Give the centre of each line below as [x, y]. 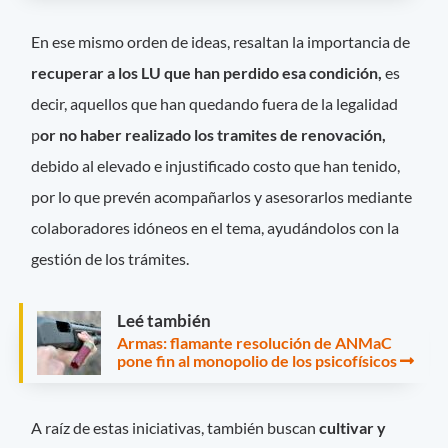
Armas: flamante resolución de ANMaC [254, 343]
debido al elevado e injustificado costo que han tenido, [216, 165]
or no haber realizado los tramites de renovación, [213, 134]
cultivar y [353, 428]
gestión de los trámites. [112, 258]
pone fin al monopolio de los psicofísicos [257, 361]
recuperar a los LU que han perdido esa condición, [207, 72]
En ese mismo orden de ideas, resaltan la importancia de [221, 41]
